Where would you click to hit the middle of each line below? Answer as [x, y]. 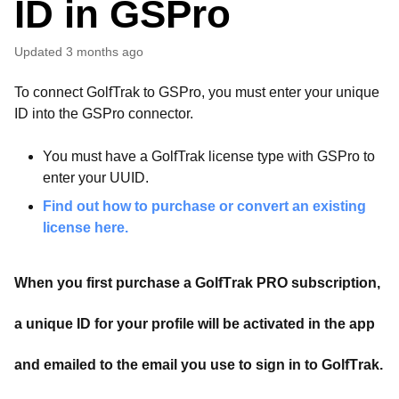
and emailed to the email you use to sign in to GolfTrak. [199, 365]
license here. [85, 228]
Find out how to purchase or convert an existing [204, 206]
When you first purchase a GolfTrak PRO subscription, [197, 283]
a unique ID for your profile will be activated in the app [195, 324]
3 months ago [105, 52]
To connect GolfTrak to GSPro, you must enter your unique [197, 92]
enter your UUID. [96, 178]
